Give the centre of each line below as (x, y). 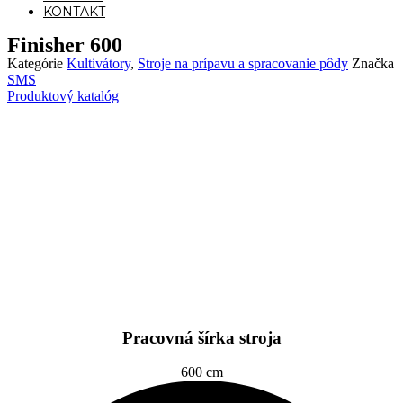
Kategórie (35, 63)
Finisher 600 (65, 45)
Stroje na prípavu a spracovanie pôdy (243, 63)
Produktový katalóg (63, 96)
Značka (373, 63)
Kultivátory (99, 63)
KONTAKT (74, 12)
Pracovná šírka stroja (201, 337)
